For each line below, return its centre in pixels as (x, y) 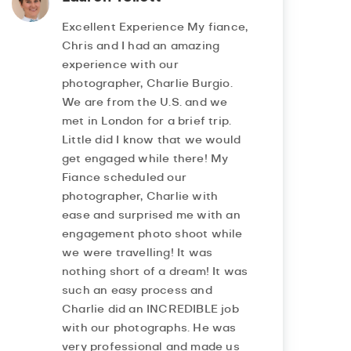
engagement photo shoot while (152, 235)
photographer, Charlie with (140, 197)
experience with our (120, 65)
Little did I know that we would (151, 141)
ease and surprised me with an (151, 216)
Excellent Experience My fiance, (155, 28)
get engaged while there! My (145, 159)
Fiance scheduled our (124, 178)
